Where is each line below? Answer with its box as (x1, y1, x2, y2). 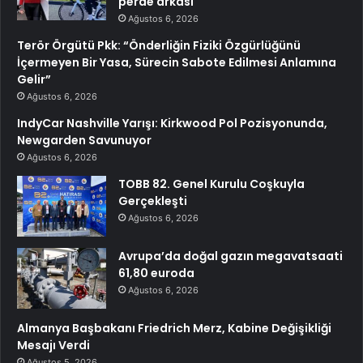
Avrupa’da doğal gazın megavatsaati (118, 247, 343, 264)
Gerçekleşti (118, 192, 187, 209)
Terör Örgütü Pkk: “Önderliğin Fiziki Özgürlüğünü (17, 36, 301, 53)
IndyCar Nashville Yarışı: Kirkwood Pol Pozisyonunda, (17, 114, 327, 131)
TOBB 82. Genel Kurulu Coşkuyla (118, 175, 305, 192)
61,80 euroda (118, 264, 194, 281)
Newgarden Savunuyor (17, 131, 152, 148)
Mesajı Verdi (17, 336, 90, 353)
